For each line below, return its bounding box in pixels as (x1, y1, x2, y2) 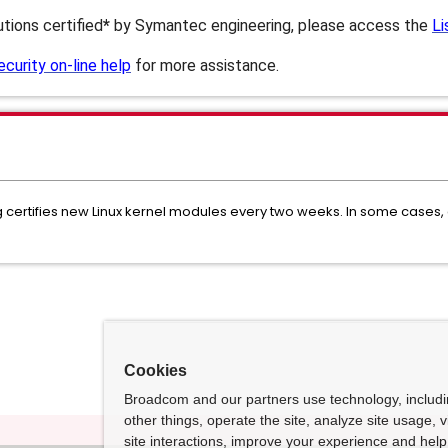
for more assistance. (131, 56, 279, 75)
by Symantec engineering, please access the (110, 16, 432, 35)
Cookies (124, 362, 187, 379)
